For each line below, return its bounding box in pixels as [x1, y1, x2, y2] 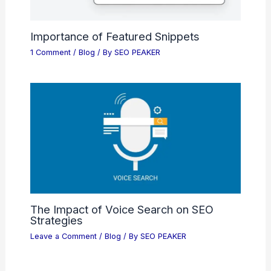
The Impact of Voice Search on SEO [30, 202, 214, 216]
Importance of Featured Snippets [30, 29, 200, 43]
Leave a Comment [30, 231, 97, 241]
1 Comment [30, 47, 71, 57]
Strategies [30, 213, 83, 227]
